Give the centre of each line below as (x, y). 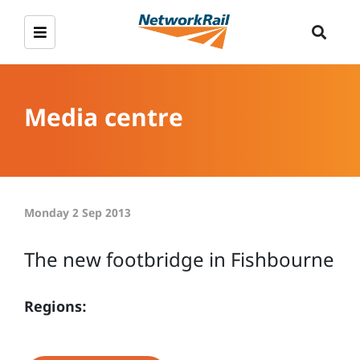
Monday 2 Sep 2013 (78, 213)
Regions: (55, 306)
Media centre (104, 117)
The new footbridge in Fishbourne (179, 259)
